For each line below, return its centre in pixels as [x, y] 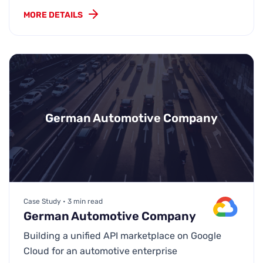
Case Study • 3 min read [63, 201]
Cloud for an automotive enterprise [100, 251]
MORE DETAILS [53, 15]
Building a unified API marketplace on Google [122, 235]
